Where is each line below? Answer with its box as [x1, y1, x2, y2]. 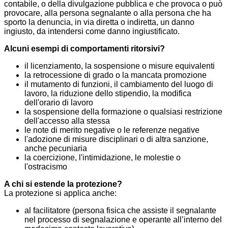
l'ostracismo [24, 162, 67, 172]
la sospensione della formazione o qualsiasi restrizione [24, 107, 222, 117]
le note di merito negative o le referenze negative [24, 126, 199, 135]
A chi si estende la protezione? [4, 180, 122, 189]
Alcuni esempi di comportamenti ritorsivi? [4, 44, 165, 53]
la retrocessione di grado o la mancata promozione [24, 71, 207, 80]
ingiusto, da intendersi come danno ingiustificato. [4, 27, 180, 36]
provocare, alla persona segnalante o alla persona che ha [4, 9, 211, 18]
